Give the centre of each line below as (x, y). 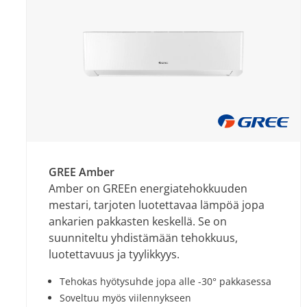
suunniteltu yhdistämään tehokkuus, (143, 238)
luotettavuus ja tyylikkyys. (114, 254)
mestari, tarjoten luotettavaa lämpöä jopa (157, 205)
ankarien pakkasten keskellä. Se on (138, 221)
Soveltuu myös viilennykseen (125, 298)
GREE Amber (82, 172)
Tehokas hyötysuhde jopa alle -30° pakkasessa (165, 281)
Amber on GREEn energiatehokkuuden (148, 188)
